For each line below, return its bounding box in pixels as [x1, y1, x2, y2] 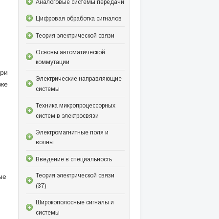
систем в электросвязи [35, 112, 99, 119]
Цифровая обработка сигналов [35, 15, 122, 22]
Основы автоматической [35, 48, 105, 56]
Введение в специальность [35, 155, 112, 163]
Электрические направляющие [35, 75, 122, 83]
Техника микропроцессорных [35, 102, 115, 109]
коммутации [35, 59, 69, 66]
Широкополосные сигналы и [35, 198, 114, 206]
